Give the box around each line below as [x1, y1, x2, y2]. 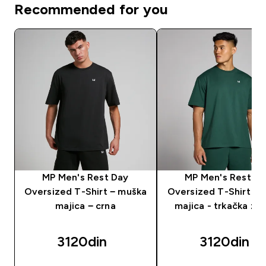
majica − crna [55, 200, 116, 211]
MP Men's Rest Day [42, 172, 129, 182]
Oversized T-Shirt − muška [24, 186, 147, 197]
